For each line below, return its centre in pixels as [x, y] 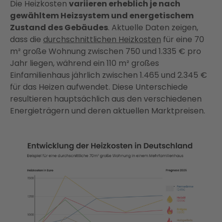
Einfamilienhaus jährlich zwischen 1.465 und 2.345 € [109, 75]
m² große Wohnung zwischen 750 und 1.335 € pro [106, 52]
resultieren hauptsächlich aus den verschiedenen [106, 99]
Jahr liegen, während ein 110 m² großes [84, 63]
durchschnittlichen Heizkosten [102, 40]
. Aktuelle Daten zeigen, [153, 28]
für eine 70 [183, 40]
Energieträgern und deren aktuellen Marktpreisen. [108, 111]
